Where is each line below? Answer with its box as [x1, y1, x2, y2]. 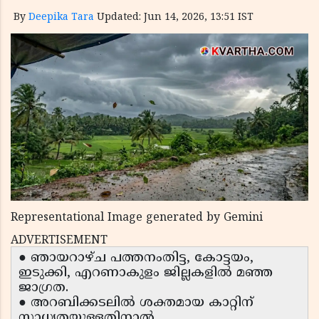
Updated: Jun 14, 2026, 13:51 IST [97, 11, 253, 23]
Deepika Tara [28, 11, 94, 23]
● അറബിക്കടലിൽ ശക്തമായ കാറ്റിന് [19, 295, 253, 312]
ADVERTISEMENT [11, 234, 108, 249]
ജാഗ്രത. [19, 280, 68, 297]
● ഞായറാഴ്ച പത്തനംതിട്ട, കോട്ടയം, [19, 250, 253, 267]
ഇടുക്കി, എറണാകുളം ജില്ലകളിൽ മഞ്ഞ [19, 265, 273, 282]
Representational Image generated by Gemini [11, 211, 263, 226]
